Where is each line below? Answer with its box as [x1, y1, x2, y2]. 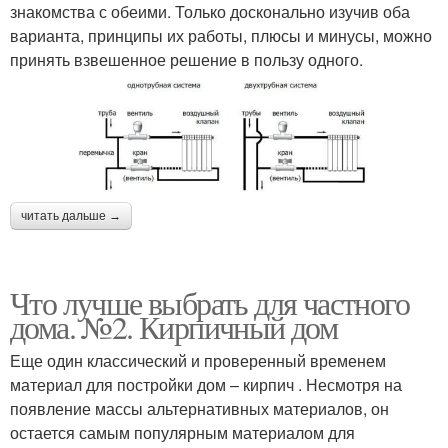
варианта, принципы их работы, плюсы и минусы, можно [10, 23, 432, 47]
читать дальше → [21, 208, 121, 223]
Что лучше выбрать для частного [10, 280, 409, 324]
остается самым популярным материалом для [10, 420, 355, 444]
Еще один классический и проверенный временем [10, 348, 386, 372]
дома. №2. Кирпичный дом [10, 304, 338, 348]
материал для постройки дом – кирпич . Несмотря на [10, 372, 402, 396]
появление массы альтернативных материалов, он [10, 396, 389, 420]
